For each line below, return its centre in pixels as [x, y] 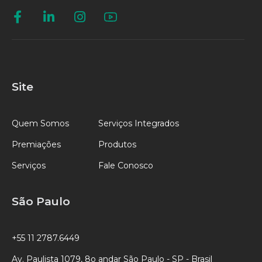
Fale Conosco [126, 165]
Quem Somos [40, 123]
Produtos [117, 144]
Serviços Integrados [139, 123]
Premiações [36, 144]
